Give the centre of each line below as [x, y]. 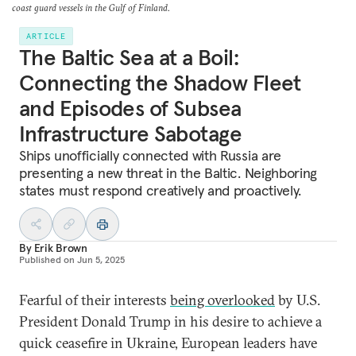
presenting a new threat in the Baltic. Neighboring [168, 173]
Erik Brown [61, 248]
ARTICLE [46, 36]
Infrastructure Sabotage [131, 134]
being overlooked [222, 300]
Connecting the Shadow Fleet [160, 83]
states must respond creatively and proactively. [160, 190]
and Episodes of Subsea [130, 108]
